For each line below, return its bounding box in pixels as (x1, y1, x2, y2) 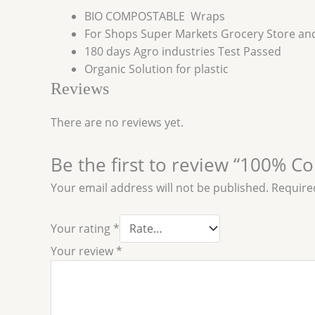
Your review (51, 243, 116, 259)
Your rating (51, 221, 113, 237)
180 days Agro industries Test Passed (84, 44, 281, 59)
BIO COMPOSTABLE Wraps (84, 8, 225, 24)
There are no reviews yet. (51, 115, 184, 130)
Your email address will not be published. (51, 179, 269, 195)
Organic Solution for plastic (84, 61, 229, 77)
